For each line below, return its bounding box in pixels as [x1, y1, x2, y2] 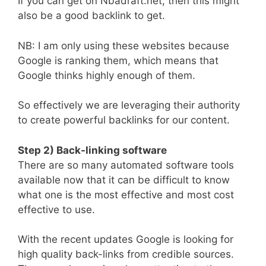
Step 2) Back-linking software [18, 144, 167, 156]
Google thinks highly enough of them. [18, 69, 195, 81]
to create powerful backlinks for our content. [18, 114, 230, 126]
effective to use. [18, 203, 95, 216]
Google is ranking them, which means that [18, 54, 218, 66]
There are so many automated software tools [18, 159, 234, 171]
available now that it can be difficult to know [18, 173, 230, 186]
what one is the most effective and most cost [18, 188, 234, 201]
